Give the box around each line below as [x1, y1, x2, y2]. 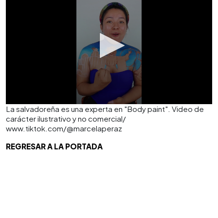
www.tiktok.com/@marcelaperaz [6, 124, 122, 133]
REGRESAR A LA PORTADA [6, 142, 103, 151]
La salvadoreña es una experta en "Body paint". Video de [6, 104, 204, 113]
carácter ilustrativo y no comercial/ [6, 114, 126, 123]
